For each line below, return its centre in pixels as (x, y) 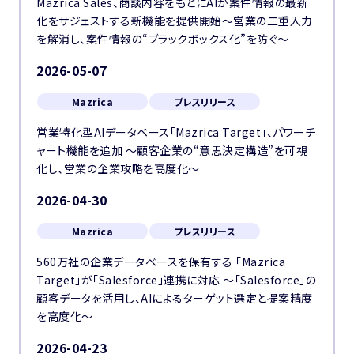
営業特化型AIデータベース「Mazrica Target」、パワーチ (176, 132)
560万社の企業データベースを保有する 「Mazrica (161, 262)
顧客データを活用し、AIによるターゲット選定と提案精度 (175, 298)
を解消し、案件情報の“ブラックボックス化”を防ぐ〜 (163, 39)
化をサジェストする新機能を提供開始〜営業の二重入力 (175, 21)
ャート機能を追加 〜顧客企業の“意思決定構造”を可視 (172, 150)
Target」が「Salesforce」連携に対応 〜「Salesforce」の (176, 280)
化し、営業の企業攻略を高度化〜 (118, 168)
